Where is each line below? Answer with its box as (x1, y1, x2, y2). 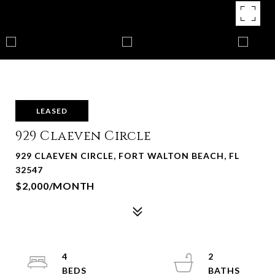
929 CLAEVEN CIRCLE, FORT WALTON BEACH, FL (15, 150, 239, 161)
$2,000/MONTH (15, 180, 95, 192)
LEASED (36, 106, 68, 115)
